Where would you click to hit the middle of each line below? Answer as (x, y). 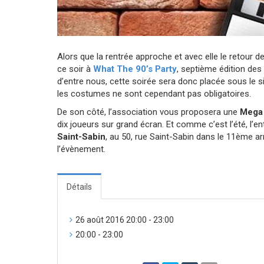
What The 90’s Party (135, 69)
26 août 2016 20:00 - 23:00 (125, 220)
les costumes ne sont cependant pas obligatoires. (154, 93)
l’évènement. (81, 149)
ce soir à (75, 69)
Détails (79, 187)
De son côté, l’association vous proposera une (148, 112)
